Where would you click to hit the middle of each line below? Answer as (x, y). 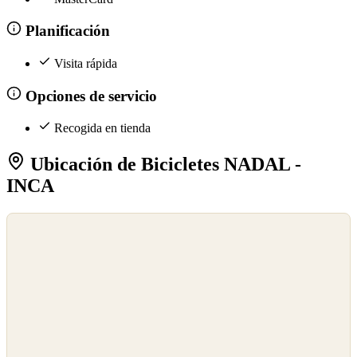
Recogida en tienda (102, 128)
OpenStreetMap (41, 239)
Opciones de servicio (89, 96)
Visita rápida (86, 63)
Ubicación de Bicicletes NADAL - (163, 164)
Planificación (65, 31)
